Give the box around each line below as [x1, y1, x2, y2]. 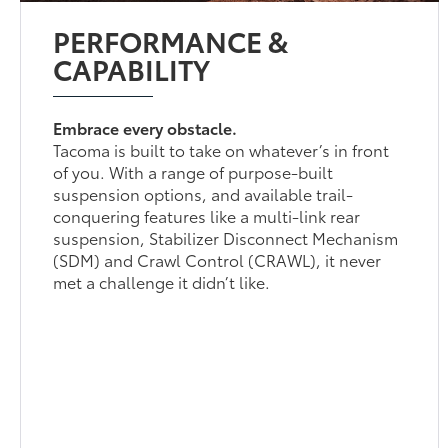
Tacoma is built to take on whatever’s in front [53, 137, 390, 161]
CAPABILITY [53, 47, 211, 88]
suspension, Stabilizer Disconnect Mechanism [53, 225, 399, 249]
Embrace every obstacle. [53, 115, 238, 139]
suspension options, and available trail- [53, 181, 354, 205]
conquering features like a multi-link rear [53, 203, 361, 227]
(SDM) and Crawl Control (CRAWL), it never [53, 247, 382, 271]
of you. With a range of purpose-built [53, 159, 334, 183]
